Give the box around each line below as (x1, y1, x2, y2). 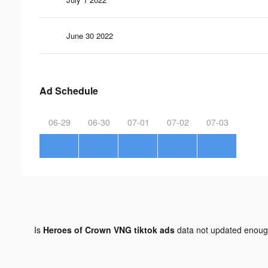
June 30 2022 (66, 29, 113, 41)
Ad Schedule (39, 83, 98, 98)
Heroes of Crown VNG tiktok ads (42, 223, 175, 236)
